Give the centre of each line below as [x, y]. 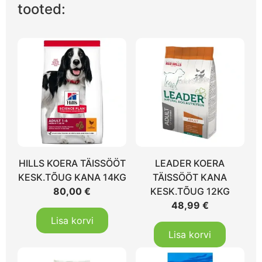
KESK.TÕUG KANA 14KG [72, 177]
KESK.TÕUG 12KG [190, 192]
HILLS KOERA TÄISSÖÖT [72, 163]
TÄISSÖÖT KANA [190, 177]
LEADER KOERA [190, 163]
